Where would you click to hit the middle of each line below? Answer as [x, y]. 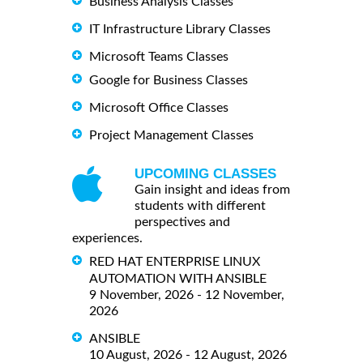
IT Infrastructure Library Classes [180, 30]
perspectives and [182, 222]
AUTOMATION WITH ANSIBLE [178, 279]
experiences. [107, 239]
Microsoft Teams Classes [159, 57]
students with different [200, 206]
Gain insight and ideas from [212, 190]
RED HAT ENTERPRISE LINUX [175, 262]
